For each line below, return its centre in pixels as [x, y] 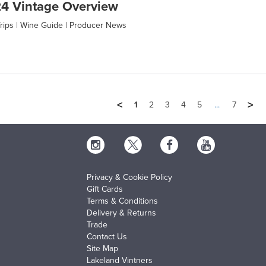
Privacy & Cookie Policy [129, 177]
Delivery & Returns [121, 213]
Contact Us [107, 236]
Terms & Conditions [122, 201]
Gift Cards [104, 189]
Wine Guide [42, 25]
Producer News [98, 25]
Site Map [102, 248]
